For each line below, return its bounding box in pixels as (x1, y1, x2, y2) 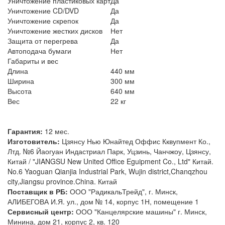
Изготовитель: (8, 136, 62, 146)
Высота (8, 85, 32, 96)
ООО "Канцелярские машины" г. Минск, (76, 206, 207, 216)
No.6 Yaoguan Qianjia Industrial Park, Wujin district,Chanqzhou (8, 166, 207, 176)
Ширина (8, 75, 34, 86)
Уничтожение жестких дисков (8, 25, 102, 36)
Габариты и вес (8, 55, 58, 66)
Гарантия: (8, 126, 45, 136)
